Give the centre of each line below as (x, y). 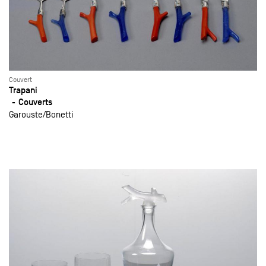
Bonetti (59, 114)
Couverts (35, 102)
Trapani (23, 90)
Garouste (26, 114)
